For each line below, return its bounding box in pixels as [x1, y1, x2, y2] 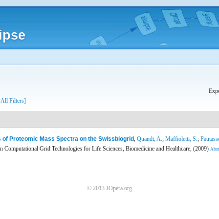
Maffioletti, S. [165, 135, 197, 142]
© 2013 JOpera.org [87, 185, 132, 192]
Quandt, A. [137, 135, 162, 142]
